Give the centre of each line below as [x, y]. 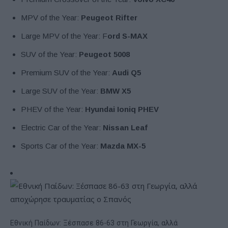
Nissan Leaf [125, 127]
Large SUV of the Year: [61, 91]
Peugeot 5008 [104, 54]
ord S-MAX [127, 36]
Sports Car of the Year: [61, 146]
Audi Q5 [126, 72]
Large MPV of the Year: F [64, 36]
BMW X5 [116, 91]
